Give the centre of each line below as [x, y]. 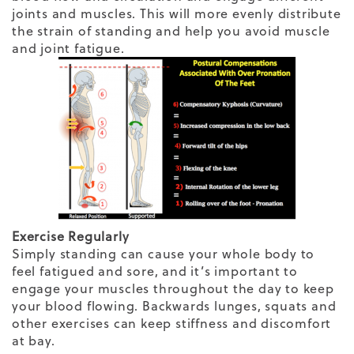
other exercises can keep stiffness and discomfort [172, 324]
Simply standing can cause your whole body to [164, 254]
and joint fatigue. [68, 49]
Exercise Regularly [71, 237]
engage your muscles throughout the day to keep [173, 289]
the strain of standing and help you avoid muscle [171, 31]
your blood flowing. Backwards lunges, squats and [174, 306]
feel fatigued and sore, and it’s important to [155, 271]
